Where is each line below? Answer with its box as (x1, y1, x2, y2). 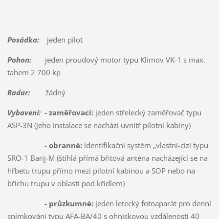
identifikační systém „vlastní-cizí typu (82, 140, 208, 151)
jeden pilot (39, 35, 83, 45)
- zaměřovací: (44, 108, 95, 118)
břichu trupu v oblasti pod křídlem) (7, 178, 125, 189)
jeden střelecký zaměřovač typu (95, 108, 201, 118)
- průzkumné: (7, 198, 93, 209)
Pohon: (7, 55, 31, 65)
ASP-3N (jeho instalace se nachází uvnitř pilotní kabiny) (7, 120, 191, 131)
